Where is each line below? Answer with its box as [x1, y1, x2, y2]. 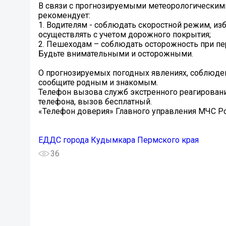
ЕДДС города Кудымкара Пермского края [38, 135, 199, 145]
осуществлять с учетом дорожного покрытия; [38, 30, 211, 40]
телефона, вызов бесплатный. [38, 97, 152, 107]
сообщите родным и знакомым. [38, 78, 158, 88]
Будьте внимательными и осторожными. [38, 49, 193, 59]
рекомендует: [38, 11, 90, 21]
